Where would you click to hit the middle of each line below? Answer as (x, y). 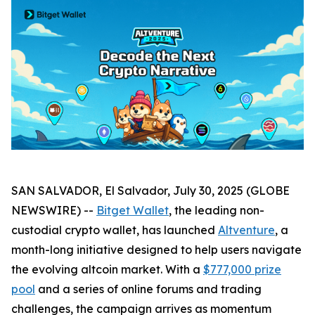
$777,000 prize (242, 270)
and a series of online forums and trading (148, 289)
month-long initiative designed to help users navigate (156, 250)
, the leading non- (217, 211)
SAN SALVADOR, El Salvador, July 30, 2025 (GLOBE (150, 191)
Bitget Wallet (133, 211)
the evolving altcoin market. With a (107, 270)
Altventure (246, 230)
